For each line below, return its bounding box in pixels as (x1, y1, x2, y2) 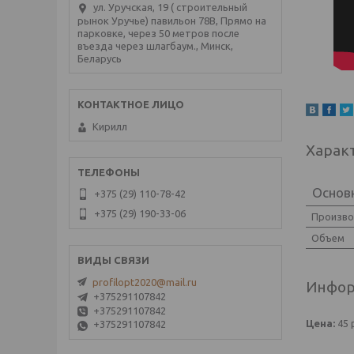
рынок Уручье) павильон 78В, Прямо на (77, 14, 266, 26)
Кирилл (92, 121, 127, 133)
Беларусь (77, 52, 122, 64)
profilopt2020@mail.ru (92, 277, 197, 288)
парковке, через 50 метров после (77, 27, 239, 39)
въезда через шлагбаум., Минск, (77, 40, 233, 51)
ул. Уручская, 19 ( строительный (93, 2, 247, 13)
